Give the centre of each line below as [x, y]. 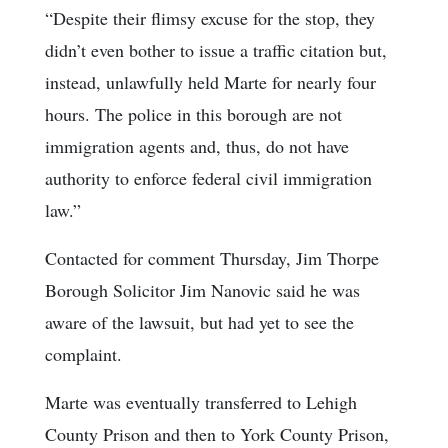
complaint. [83, 353]
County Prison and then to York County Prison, [217, 433]
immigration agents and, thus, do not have [197, 145]
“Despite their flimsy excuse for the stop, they [210, 17]
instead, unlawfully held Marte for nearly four [210, 81]
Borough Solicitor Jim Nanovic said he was [202, 289]
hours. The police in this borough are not [193, 113]
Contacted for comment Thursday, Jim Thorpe [212, 257]
